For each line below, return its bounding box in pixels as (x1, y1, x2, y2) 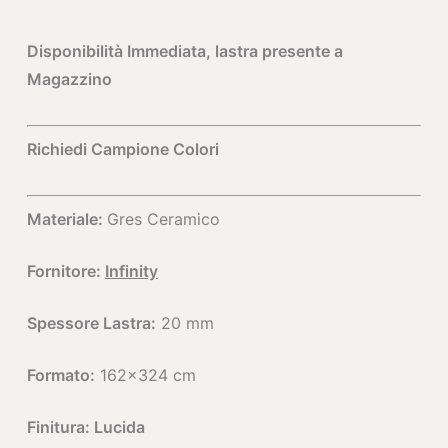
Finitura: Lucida (26, 417, 145, 437)
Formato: (26, 365, 95, 385)
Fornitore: (26, 261, 105, 281)
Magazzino (26, 69, 112, 89)
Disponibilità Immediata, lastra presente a (26, 41, 343, 61)
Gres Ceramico (106, 209, 220, 229)
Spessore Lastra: (26, 313, 156, 333)
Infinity (104, 261, 158, 281)
